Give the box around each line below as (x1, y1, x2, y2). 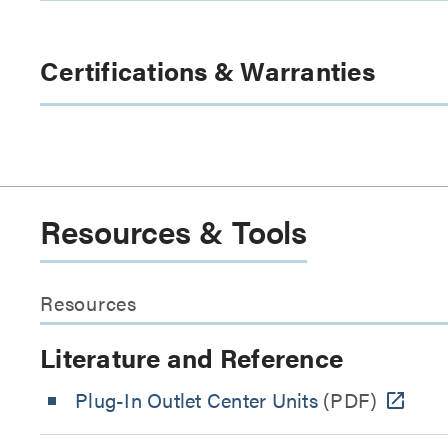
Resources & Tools (40, 208, 308, 253)
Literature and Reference (40, 339, 343, 376)
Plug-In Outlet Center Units (75, 385, 318, 414)
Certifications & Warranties (40, 52, 375, 89)
